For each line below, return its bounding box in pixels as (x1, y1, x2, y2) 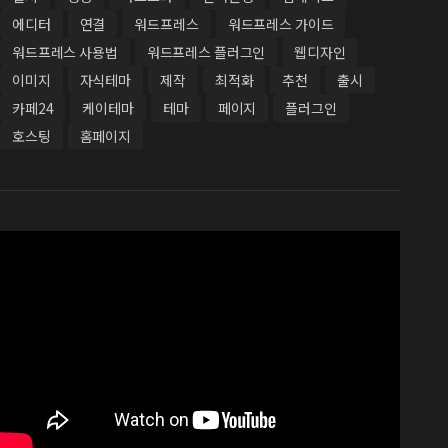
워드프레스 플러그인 (146, 42, 266, 62)
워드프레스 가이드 (227, 14, 334, 34)
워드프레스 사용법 (12, 42, 118, 62)
